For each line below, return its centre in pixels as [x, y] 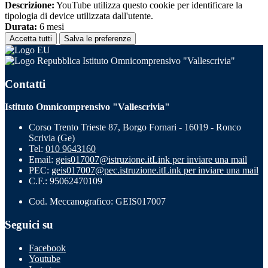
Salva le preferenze [98, 38]
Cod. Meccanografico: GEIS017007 [97, 202]
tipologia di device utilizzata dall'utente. [79, 16]
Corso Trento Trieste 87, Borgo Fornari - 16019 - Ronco [135, 127]
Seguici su [29, 225]
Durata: [21, 26]
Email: [42, 160]
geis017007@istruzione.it [104, 160]
